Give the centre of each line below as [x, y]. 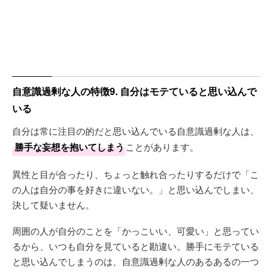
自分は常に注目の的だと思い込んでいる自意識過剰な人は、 [136, 131]
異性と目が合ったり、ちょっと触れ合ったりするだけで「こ [136, 174]
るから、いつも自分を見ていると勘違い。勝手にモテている [136, 246]
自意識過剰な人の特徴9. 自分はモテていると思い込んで [134, 91]
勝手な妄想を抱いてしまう [69, 147]
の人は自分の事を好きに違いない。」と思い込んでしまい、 [136, 189]
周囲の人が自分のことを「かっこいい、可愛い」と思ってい [136, 231]
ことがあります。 [162, 147]
